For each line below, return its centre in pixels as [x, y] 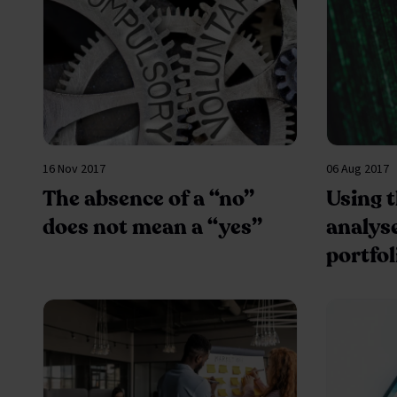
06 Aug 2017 [357, 170]
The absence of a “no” [148, 199]
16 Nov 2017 [74, 170]
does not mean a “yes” [152, 228]
